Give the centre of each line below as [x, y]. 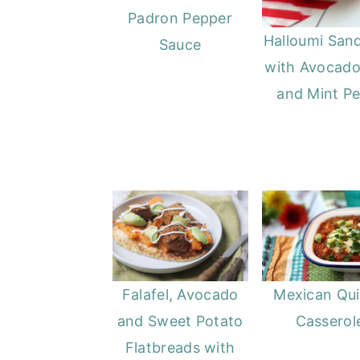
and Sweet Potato [180, 321]
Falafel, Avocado [180, 294]
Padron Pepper [180, 18]
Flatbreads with [180, 347]
